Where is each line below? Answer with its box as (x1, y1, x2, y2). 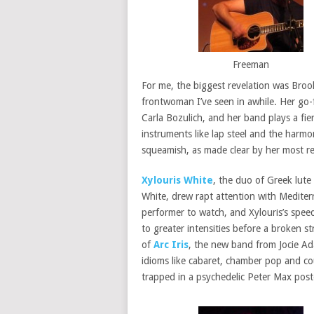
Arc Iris (153, 239, 189, 251)
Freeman (232, 59, 269, 71)
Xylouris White (142, 175, 213, 186)
